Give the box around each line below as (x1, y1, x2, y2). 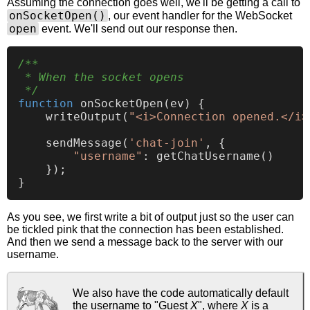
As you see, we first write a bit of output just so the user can (7, 211, 294, 224)
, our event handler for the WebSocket (108, 10, 293, 22)
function (18, 97, 73, 111)
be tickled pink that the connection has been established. (7, 224, 284, 236)
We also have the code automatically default (73, 287, 289, 300)
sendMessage (46, 136, 122, 150)
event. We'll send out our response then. (39, 23, 238, 35)
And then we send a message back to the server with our (7, 236, 283, 248)
